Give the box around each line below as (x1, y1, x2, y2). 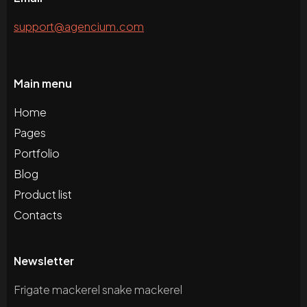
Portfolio (14, 146, 60, 161)
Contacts (14, 208, 62, 223)
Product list (14, 187, 72, 202)
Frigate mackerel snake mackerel (14, 282, 182, 297)
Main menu (14, 76, 72, 91)
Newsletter (14, 254, 74, 269)
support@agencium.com (14, 19, 144, 34)
